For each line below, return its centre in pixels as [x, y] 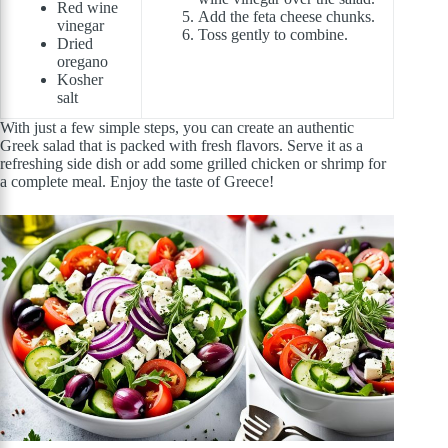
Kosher [80, 80]
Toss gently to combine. [273, 35]
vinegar [80, 26]
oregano [82, 62]
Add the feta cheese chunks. [286, 17]
